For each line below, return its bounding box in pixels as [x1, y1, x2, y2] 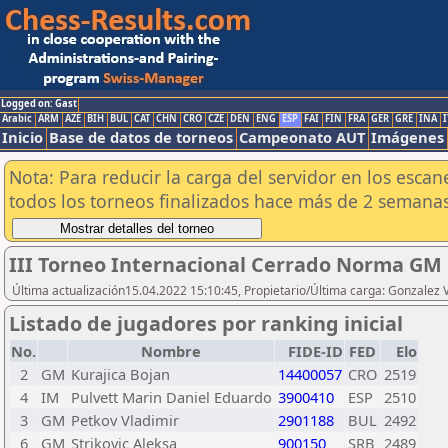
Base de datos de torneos [49, 127, 233, 147]
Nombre [141, 341, 201, 361]
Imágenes [371, 127, 444, 147]
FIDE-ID [288, 341, 343, 361]
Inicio [2, 127, 43, 147]
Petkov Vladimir [71, 410, 179, 430]
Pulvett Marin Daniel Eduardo [71, 387, 272, 407]
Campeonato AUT [239, 127, 365, 147]
